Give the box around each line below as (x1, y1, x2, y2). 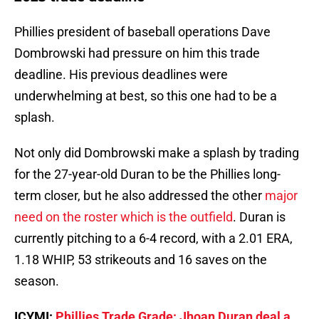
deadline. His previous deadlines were (14, 67, 228, 83)
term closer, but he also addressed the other (14, 188, 265, 204)
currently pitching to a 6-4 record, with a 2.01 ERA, (14, 231, 293, 246)
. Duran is (233, 209, 286, 225)
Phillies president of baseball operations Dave (14, 24, 271, 40)
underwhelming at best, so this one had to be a (14, 88, 277, 104)
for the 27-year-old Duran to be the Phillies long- (14, 167, 281, 182)
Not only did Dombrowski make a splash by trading (14, 145, 299, 161)
